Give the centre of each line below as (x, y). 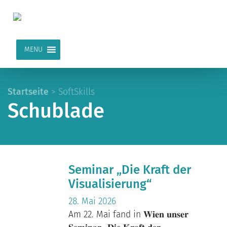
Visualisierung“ (110, 184)
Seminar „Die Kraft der (129, 170)
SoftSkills (77, 92)
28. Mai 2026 (92, 202)
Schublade (56, 111)
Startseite (28, 92)
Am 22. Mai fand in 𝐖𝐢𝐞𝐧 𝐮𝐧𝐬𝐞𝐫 (128, 215)
